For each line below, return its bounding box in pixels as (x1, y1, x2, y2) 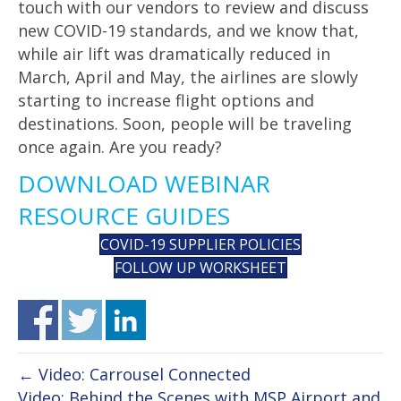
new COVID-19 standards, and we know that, (18, 19, 359, 41)
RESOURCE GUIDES (18, 199, 230, 232)
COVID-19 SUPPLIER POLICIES (100, 234, 301, 254)
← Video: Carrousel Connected (18, 363, 251, 385)
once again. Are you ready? (18, 135, 222, 158)
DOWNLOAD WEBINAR (18, 166, 270, 200)
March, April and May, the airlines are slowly (18, 65, 358, 88)
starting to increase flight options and (18, 89, 314, 111)
